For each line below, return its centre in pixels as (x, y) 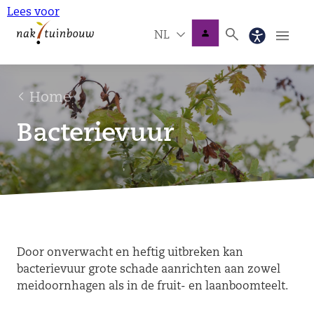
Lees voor (33, 13)
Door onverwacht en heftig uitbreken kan (130, 253)
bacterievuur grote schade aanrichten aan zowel (149, 269)
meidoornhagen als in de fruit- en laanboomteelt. (152, 286)
